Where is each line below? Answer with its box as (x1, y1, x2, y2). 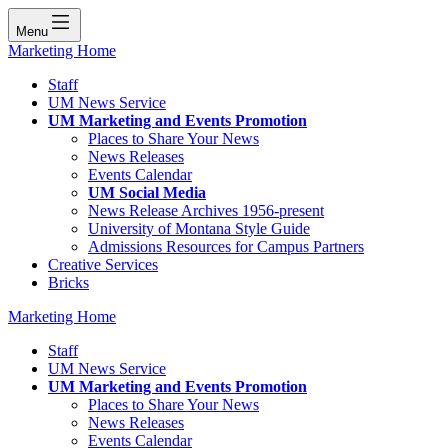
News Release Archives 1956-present (88, 201, 324, 219)
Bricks (48, 273, 89, 291)
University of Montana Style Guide (88, 219, 310, 237)
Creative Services (48, 255, 158, 273)
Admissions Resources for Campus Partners (88, 237, 364, 255)
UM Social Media (88, 183, 206, 201)
